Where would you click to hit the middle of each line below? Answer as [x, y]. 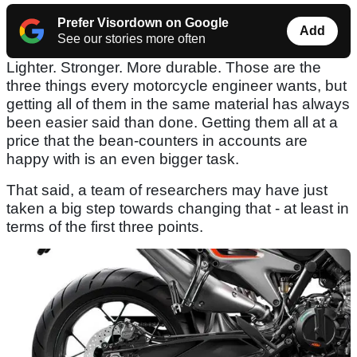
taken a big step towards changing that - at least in [178, 209]
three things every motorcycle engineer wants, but [177, 86]
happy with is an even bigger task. [123, 159]
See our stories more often [131, 39]
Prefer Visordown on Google [143, 23]
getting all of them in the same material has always [178, 104]
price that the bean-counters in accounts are [157, 141]
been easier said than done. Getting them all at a [172, 123]
